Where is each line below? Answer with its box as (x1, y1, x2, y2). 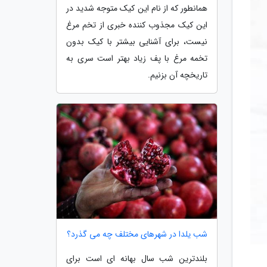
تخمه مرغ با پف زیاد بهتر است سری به (66, 51, 207, 65)
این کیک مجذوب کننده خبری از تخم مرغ (66, 18, 207, 32)
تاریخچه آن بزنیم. (148, 68, 207, 82)
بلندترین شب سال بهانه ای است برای (66, 252, 207, 266)
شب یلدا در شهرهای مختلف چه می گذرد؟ (67, 228, 207, 241)
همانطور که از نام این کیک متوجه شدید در (66, 1, 207, 15)
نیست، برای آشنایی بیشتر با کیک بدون (66, 35, 207, 48)
